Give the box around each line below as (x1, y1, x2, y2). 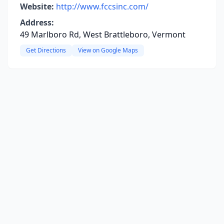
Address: (20, 17, 54, 28)
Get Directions (26, 46, 66, 54)
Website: (20, 1, 54, 12)
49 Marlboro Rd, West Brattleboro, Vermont (20, 29, 185, 40)
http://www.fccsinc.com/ (56, 1, 148, 12)
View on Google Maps (78, 46, 138, 54)
